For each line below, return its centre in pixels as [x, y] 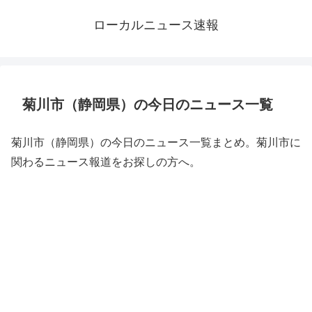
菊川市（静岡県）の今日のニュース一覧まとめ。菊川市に [156, 142]
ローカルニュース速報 [156, 25]
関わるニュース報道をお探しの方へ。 [106, 162]
